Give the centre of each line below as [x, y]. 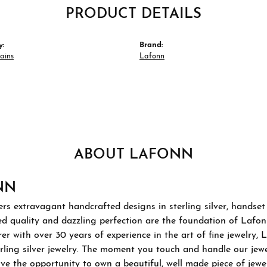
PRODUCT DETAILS [133, 14]
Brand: [151, 45]
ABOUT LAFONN [133, 155]
